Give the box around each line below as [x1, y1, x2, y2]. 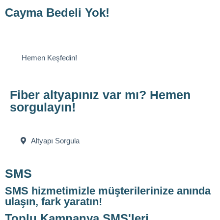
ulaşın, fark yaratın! [5, 195, 102, 208]
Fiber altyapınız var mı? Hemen [10, 87, 191, 102]
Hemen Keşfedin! [22, 53, 77, 62]
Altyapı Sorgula [30, 136, 80, 145]
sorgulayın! [10, 100, 76, 114]
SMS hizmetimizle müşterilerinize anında [5, 185, 211, 197]
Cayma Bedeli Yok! [5, 5, 110, 19]
